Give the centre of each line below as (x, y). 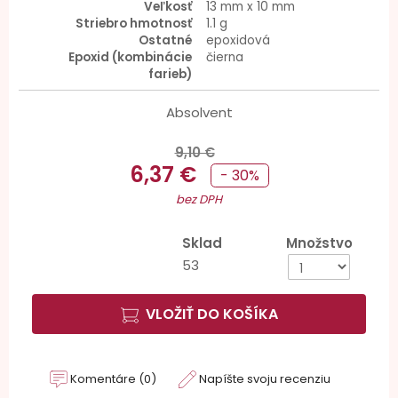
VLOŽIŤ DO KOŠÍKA (211, 314)
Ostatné (165, 40)
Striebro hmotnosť (134, 24)
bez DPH (199, 199)
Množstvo (319, 243)
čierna (225, 57)
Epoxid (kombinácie (130, 57)
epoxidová (238, 40)
